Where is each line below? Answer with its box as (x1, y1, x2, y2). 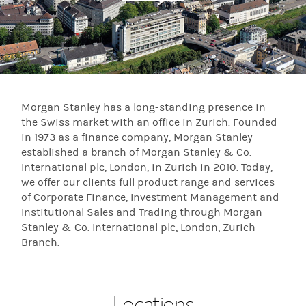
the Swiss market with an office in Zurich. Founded (21, 116, 278, 128)
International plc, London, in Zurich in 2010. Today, (21, 161, 273, 173)
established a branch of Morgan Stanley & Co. (21, 146, 252, 158)
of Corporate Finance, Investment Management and (21, 191, 280, 204)
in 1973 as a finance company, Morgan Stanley (21, 131, 253, 143)
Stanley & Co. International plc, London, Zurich (21, 221, 256, 234)
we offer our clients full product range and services (21, 176, 275, 189)
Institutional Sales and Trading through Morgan (21, 206, 263, 219)
